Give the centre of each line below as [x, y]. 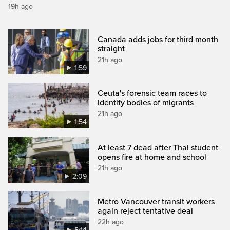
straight [111, 49]
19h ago [21, 7]
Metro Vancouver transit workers [156, 202]
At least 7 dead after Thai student [158, 148]
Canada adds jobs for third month [158, 40]
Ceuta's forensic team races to [152, 94]
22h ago [111, 222]
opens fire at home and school [152, 157]
